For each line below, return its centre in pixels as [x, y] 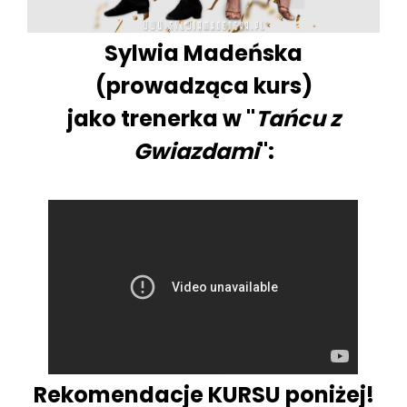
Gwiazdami [196, 152]
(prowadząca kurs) [203, 86]
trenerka [171, 119]
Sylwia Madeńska [203, 54]
